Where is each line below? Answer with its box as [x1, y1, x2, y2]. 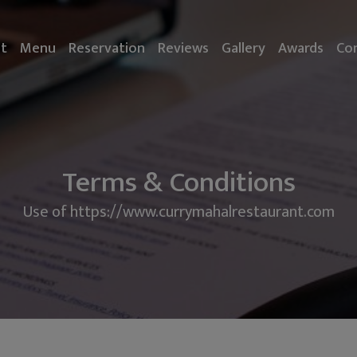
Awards [278, 35, 324, 61]
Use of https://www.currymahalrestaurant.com [22, 198, 335, 226]
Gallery [222, 35, 266, 61]
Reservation [69, 35, 146, 61]
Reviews [158, 35, 210, 61]
